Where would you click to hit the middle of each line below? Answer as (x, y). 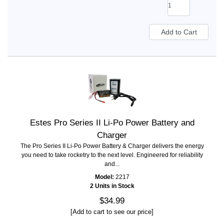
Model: (104, 177)
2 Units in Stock (112, 186)
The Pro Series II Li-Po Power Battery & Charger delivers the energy (112, 146)
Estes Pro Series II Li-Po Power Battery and (112, 123)
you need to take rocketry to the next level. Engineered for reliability (112, 155)
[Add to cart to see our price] (112, 212)
